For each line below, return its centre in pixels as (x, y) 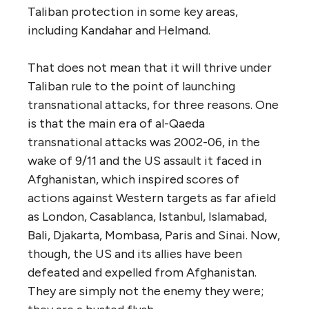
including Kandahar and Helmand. (119, 30)
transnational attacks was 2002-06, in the (144, 142)
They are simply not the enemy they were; (146, 291)
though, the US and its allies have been (135, 253)
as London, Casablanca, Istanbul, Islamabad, (147, 216)
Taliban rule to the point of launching (131, 86)
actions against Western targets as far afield (152, 198)
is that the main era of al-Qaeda (116, 123)
